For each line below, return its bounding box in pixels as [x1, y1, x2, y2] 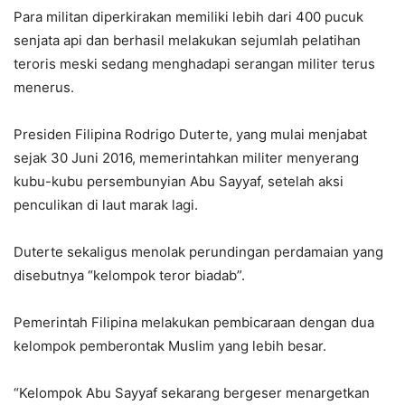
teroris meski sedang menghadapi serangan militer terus [14, 54, 375, 72]
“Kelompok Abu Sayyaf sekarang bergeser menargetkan [14, 383, 370, 401]
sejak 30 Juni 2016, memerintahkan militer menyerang [14, 148, 359, 166]
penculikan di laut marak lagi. [14, 195, 198, 213]
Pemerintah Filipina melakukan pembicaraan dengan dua [14, 313, 374, 331]
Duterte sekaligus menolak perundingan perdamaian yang [14, 242, 383, 260]
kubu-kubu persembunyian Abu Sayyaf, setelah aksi [14, 172, 344, 190]
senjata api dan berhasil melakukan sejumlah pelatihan [14, 31, 361, 49]
